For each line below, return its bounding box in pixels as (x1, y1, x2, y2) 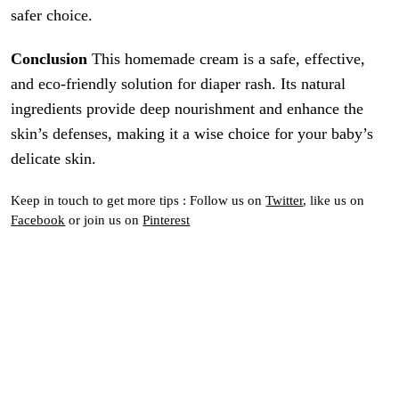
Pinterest (142, 211, 191, 227)
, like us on (303, 191, 365, 208)
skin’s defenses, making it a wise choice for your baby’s (11, 125, 374, 143)
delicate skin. (11, 150, 97, 168)
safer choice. (11, 5, 94, 24)
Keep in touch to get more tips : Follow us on (11, 191, 266, 208)
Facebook (11, 211, 66, 227)
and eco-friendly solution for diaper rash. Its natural (11, 75, 346, 94)
